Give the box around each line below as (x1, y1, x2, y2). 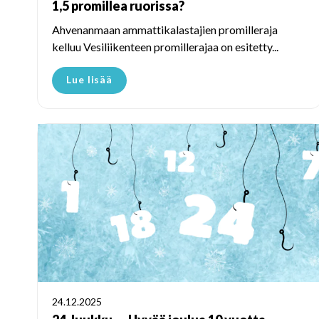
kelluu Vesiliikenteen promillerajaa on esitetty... (52, 39, 278, 53)
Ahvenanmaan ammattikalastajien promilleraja (52, 22, 278, 36)
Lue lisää (66, 73, 113, 85)
